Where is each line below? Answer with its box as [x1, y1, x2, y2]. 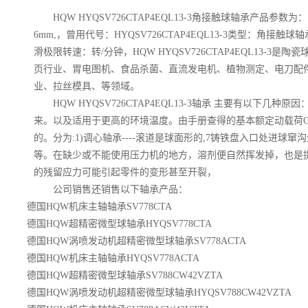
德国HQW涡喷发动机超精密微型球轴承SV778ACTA [26, 236, 246, 246]
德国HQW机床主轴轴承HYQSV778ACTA [26, 253, 199, 263]
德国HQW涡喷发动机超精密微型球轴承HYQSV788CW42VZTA [26, 287, 291, 298]
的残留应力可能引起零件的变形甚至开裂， [33, 167, 217, 177]
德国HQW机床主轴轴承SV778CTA [26, 201, 172, 212]
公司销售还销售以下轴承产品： [52, 184, 188, 195]
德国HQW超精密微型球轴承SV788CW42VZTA [26, 270, 223, 280]
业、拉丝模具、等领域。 [33, 81, 140, 91]
